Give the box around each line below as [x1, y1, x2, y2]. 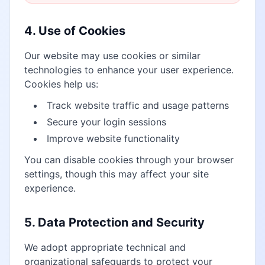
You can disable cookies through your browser [24, 154, 234, 166]
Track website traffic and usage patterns [47, 99, 229, 111]
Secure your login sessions [47, 116, 166, 128]
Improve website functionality [47, 132, 180, 144]
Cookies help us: [24, 78, 98, 90]
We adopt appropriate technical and [24, 241, 186, 253]
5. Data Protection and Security [24, 215, 205, 230]
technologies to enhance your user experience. [24, 64, 234, 76]
